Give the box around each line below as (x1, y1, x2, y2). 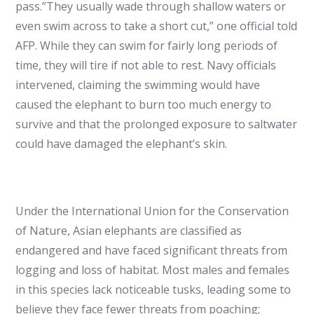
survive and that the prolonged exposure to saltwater (15, 116, 298, 132)
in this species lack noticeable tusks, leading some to (15, 282, 292, 297)
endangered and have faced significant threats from (15, 243, 288, 258)
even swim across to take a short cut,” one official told (15, 18, 298, 34)
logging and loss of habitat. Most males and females (15, 262, 290, 278)
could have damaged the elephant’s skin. (15, 136, 228, 151)
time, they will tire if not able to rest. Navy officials (15, 57, 277, 73)
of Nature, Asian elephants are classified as (15, 223, 243, 238)
